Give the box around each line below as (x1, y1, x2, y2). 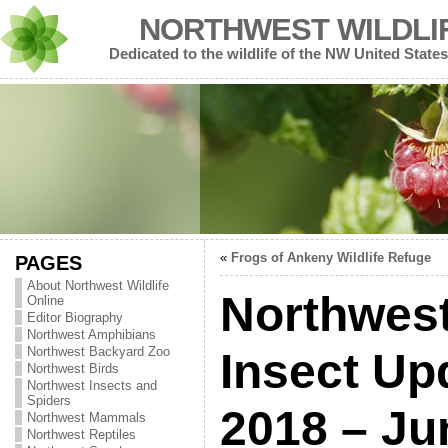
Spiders (26, 393, 71, 408)
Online (26, 293, 64, 308)
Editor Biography (26, 310, 123, 325)
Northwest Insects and (26, 378, 157, 393)
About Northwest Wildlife (26, 278, 169, 293)
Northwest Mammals (26, 410, 146, 425)
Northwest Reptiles (26, 427, 136, 442)
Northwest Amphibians (26, 327, 156, 342)
